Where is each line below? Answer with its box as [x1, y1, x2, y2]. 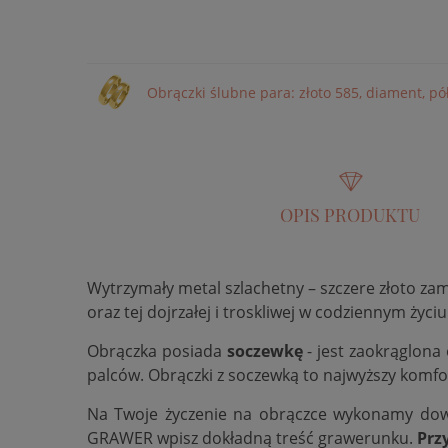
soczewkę [226, 340, 308, 362]
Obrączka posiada [87, 340, 227, 362]
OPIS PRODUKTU [280, 202, 420, 227]
